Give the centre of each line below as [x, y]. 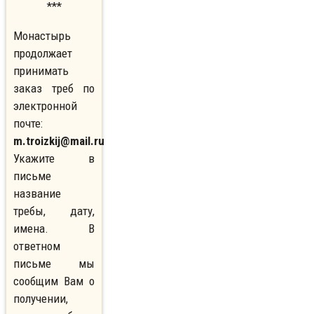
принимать [41, 71]
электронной [45, 106]
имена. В [54, 229]
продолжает [43, 54]
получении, [41, 299]
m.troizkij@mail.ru [59, 141]
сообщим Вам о [54, 281]
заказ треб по [54, 89]
